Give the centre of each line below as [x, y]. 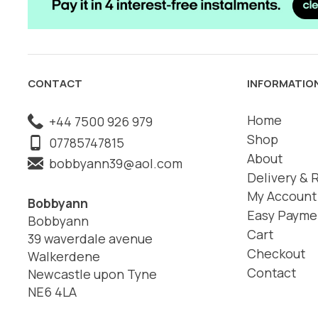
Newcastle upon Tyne [92, 274]
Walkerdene [64, 256]
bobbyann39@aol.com [113, 164]
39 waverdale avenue [90, 238]
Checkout [276, 253]
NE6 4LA [52, 291]
